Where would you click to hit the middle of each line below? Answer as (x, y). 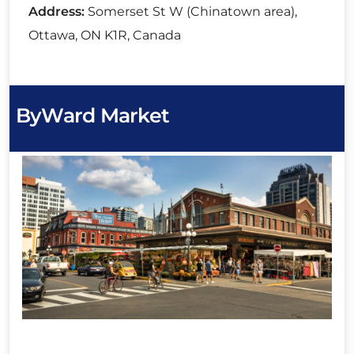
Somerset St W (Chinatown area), (191, 12)
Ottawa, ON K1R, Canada (105, 36)
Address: (56, 12)
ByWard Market (93, 115)
